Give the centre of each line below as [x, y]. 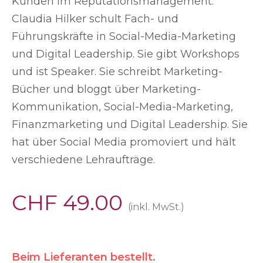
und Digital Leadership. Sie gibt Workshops [126, 54]
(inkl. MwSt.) [156, 207]
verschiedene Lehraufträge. [83, 160]
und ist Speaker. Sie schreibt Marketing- [117, 72]
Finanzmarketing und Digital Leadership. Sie [130, 125]
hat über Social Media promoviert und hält [124, 142]
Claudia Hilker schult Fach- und [95, 19]
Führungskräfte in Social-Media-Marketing [124, 37]
